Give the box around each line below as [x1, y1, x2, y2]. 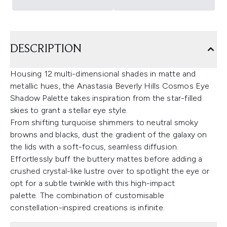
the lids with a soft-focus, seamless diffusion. [10, 142, 179, 152]
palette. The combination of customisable [10, 191, 164, 201]
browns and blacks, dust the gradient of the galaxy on [10, 130, 207, 140]
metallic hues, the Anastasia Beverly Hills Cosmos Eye [10, 81, 210, 91]
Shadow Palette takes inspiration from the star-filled [10, 93, 202, 103]
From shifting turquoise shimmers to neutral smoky [10, 118, 198, 128]
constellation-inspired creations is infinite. [10, 203, 165, 213]
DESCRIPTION [10, 43, 82, 56]
